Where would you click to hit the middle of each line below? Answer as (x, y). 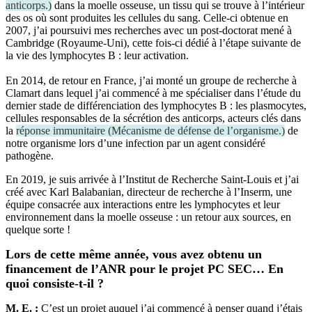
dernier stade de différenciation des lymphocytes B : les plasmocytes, (156, 105)
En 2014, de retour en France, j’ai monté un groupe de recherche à (151, 80)
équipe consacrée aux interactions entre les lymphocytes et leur (143, 204)
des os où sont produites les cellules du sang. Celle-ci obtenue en (147, 17)
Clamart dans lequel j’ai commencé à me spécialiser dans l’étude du (153, 93)
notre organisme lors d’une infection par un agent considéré (135, 143)
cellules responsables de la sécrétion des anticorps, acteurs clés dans (153, 118)
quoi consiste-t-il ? (55, 283)
